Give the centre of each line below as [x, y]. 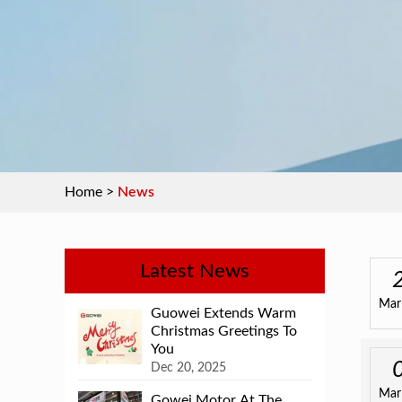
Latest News [195, 271]
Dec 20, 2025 [189, 368]
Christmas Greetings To [224, 331]
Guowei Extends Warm [224, 313]
